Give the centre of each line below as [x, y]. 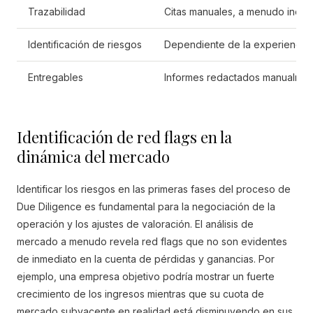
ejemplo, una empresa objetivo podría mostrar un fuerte [146, 276]
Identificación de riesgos [85, 44]
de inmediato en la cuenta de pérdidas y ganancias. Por [146, 259]
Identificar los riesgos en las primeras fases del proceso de [154, 189]
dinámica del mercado [93, 156]
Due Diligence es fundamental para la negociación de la [146, 206]
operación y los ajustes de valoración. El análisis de [135, 224]
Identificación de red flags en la [124, 137]
